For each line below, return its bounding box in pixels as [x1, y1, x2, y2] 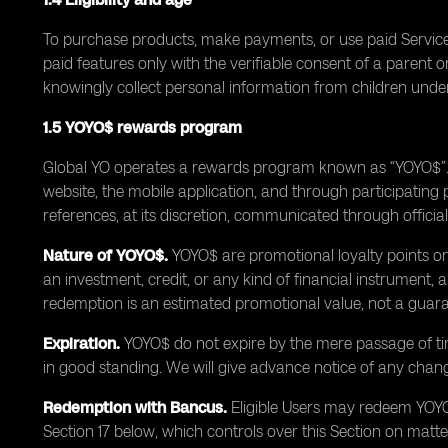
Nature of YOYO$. [43, 246, 168, 265]
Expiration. [43, 334, 120, 353]
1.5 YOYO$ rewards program [43, 118, 242, 137]
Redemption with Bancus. [43, 398, 227, 417]
